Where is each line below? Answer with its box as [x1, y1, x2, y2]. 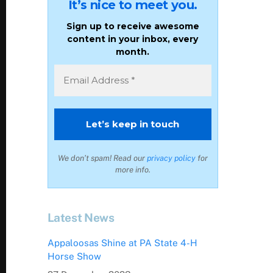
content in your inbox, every [67, 33, 199, 44]
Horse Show [47, 251, 101, 262]
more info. [115, 165, 151, 174]
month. [116, 46, 150, 57]
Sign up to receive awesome [66, 20, 199, 32]
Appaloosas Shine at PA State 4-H [47, 238, 197, 249]
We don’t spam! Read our [57, 153, 147, 163]
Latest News [47, 211, 115, 225]
